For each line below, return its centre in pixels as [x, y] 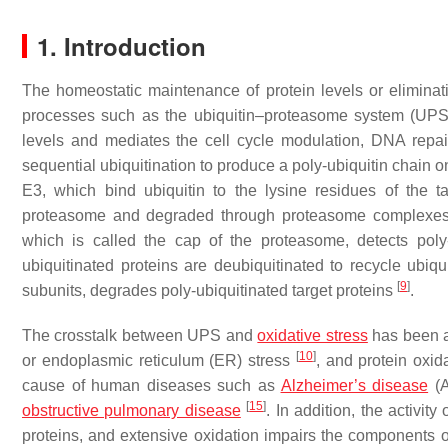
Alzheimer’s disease [354, 385]
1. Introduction [121, 46]
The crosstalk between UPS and [140, 335]
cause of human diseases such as [151, 385]
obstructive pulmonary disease [131, 410]
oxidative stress [312, 335]
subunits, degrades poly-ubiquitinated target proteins [209, 290]
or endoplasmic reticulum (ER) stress [159, 360]
